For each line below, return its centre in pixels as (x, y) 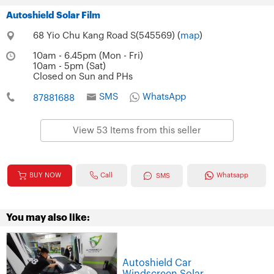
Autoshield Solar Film (53, 15)
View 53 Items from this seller (137, 130)
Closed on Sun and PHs (83, 76)
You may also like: (48, 218)
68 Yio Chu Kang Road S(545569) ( (106, 35)
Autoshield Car (157, 263)
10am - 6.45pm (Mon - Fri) (88, 56)
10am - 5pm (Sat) (69, 66)
